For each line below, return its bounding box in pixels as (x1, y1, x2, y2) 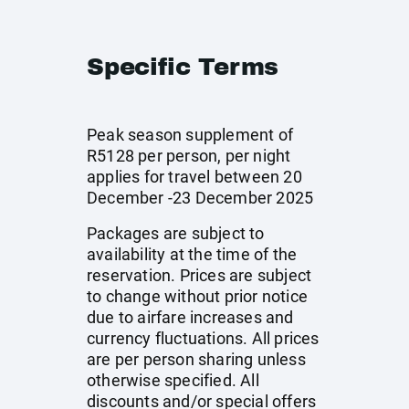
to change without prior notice (87, 287, 308, 306)
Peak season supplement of (87, 125, 293, 144)
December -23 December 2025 (87, 188, 314, 207)
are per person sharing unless (87, 350, 306, 369)
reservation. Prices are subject (87, 266, 312, 285)
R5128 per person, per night (87, 146, 291, 165)
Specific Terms (87, 54, 279, 79)
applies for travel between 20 (87, 167, 302, 186)
